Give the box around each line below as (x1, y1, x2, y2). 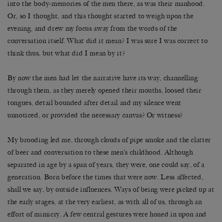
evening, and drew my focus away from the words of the (7, 24, 177, 33)
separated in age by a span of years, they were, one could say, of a (7, 160, 205, 169)
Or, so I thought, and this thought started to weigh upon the (7, 11, 194, 20)
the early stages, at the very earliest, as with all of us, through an (7, 197, 202, 206)
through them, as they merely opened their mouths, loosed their (7, 86, 202, 95)
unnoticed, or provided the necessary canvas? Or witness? (7, 111, 183, 119)
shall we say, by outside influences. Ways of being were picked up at (7, 185, 215, 194)
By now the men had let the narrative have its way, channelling (7, 73, 198, 82)
